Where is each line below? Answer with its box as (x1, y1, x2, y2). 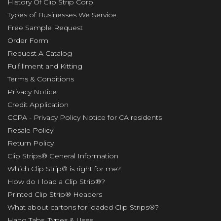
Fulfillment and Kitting (7, 61, 82, 71)
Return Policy (7, 138, 54, 147)
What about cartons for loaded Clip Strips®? (7, 202, 159, 212)
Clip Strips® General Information (7, 151, 118, 160)
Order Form (7, 36, 48, 45)
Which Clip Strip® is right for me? (7, 164, 121, 173)
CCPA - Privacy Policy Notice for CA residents (7, 112, 162, 122)
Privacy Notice (7, 87, 57, 96)
